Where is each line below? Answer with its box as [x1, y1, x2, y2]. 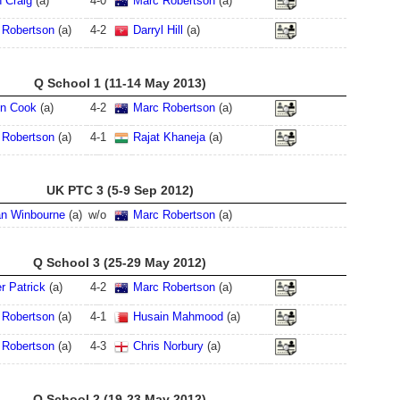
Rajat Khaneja [133, 130, 205, 144]
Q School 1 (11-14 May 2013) [33, 76, 206, 90]
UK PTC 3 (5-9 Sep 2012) [46, 183, 194, 197]
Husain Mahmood [133, 310, 223, 323]
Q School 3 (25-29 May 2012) [33, 255, 206, 270]
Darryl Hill [133, 23, 183, 37]
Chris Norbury [133, 339, 204, 353]
